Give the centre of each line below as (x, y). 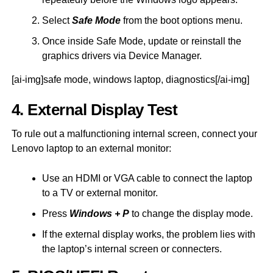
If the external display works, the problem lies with (148, 234)
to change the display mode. (191, 213)
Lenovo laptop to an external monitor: (91, 148)
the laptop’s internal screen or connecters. (132, 249)
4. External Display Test (94, 109)
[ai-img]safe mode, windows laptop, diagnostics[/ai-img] (130, 79)
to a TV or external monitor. (100, 193)
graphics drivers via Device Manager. (122, 55)
